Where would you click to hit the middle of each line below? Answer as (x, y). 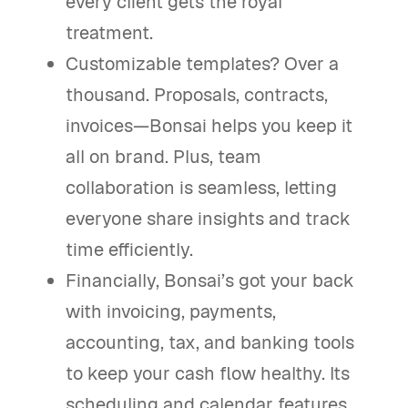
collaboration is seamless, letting (202, 187)
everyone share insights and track (209, 218)
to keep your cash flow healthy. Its (208, 373)
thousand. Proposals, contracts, (197, 94)
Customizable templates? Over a (203, 63)
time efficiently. (130, 249)
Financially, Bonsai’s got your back (210, 280)
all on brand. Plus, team (164, 156)
